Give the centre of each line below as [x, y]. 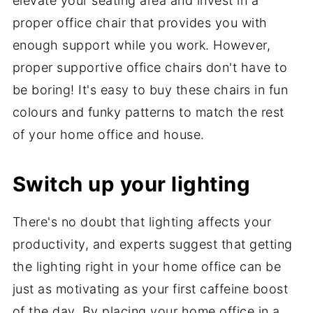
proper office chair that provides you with [140, 23]
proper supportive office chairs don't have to [150, 68]
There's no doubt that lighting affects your [142, 222]
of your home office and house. [108, 135]
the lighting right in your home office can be [147, 267]
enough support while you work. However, [141, 45]
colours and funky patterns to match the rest [148, 112]
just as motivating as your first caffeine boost [150, 289]
